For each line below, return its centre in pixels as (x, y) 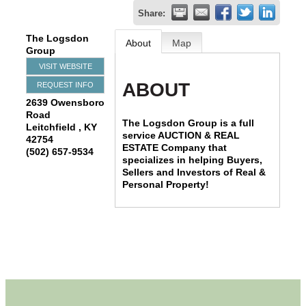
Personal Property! (166, 184)
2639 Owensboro (65, 102)
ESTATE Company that (175, 147)
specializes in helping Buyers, (193, 159)
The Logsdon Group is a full (189, 123)
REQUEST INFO (65, 85)
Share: (152, 14)
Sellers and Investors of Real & (194, 172)
